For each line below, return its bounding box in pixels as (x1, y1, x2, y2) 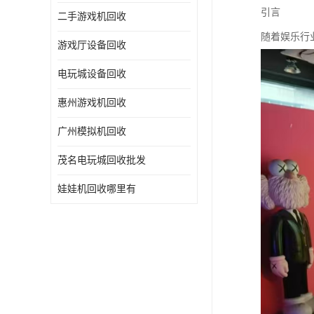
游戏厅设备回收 (57, 40, 126, 50)
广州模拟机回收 (57, 126, 126, 137)
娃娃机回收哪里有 (57, 184, 136, 194)
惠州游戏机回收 (57, 97, 126, 108)
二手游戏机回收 (57, 11, 126, 22)
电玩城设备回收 (57, 69, 126, 79)
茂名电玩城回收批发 (57, 155, 146, 165)
